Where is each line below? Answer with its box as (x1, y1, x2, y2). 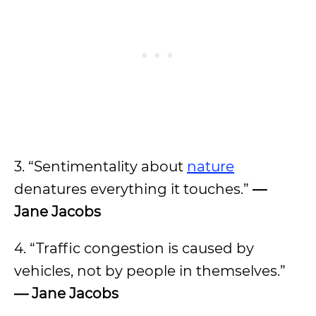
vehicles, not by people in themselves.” (14, 262, 286, 279)
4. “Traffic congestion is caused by (14, 240, 254, 257)
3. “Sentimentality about (14, 158, 187, 175)
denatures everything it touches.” (14, 181, 253, 197)
